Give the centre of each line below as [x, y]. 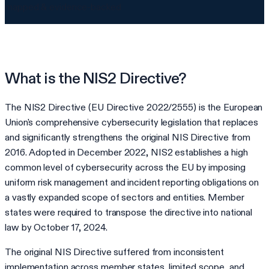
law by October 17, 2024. [56, 227]
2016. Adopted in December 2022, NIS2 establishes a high [126, 152]
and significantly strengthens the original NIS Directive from [128, 137]
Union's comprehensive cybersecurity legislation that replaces [132, 122]
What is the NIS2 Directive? [95, 78]
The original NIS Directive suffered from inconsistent [114, 252]
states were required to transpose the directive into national [129, 212]
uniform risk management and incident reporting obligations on [132, 182]
